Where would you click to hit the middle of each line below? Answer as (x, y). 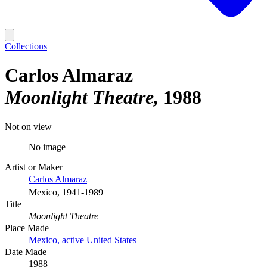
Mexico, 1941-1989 (66, 192)
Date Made (26, 252)
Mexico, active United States (83, 240)
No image (47, 147)
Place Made (27, 228)
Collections (26, 46)
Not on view (28, 126)
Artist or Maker (34, 167)
